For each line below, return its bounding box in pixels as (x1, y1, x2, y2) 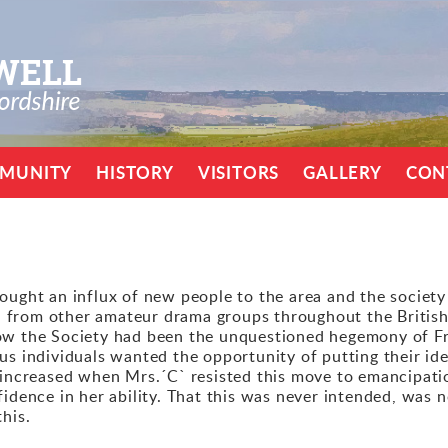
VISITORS (197, 160, 280, 184)
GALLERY (303, 160, 382, 184)
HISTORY (96, 160, 174, 184)
